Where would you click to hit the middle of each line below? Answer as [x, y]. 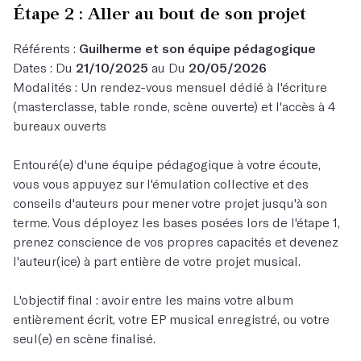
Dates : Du [44, 67]
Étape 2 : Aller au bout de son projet [160, 13]
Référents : [44, 48]
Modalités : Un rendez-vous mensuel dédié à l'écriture [170, 87]
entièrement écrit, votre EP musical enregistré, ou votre [171, 319]
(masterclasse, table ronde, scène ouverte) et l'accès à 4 [174, 106]
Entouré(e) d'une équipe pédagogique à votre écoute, [167, 164]
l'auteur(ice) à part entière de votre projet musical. [157, 261]
